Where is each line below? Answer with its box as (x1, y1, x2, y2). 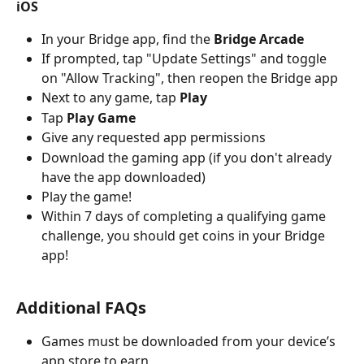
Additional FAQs (16, 297, 146, 319)
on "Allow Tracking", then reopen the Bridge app (41, 69, 338, 88)
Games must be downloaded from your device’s (41, 332, 339, 351)
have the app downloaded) (41, 167, 206, 186)
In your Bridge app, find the (41, 29, 214, 48)
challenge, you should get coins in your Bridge (41, 227, 328, 245)
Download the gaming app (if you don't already (41, 148, 335, 167)
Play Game (63, 108, 136, 127)
